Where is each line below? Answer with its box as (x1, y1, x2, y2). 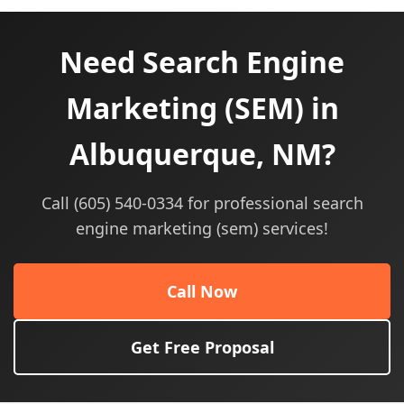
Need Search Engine (60, 42, 344, 81)
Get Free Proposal (130, 336, 274, 358)
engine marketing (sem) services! (76, 217, 328, 239)
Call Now (167, 280, 237, 302)
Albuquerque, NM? (69, 134, 335, 173)
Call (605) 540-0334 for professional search (41, 192, 363, 214)
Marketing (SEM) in (65, 88, 339, 127)
